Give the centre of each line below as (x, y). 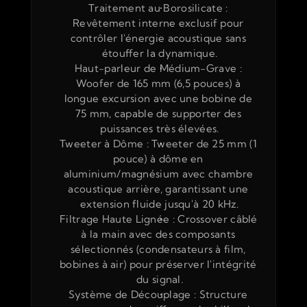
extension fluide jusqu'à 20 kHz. (160, 204)
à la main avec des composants (158, 234)
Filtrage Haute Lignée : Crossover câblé (159, 219)
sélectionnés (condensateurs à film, (158, 249)
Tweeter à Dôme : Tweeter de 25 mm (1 (158, 144)
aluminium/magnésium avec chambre (158, 174)
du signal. (160, 279)
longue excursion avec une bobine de (158, 98)
